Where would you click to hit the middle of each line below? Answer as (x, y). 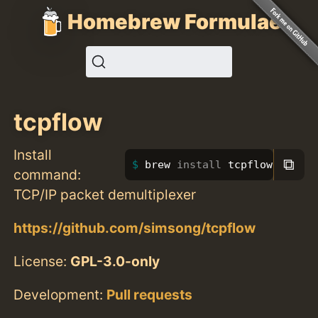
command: (48, 174)
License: (42, 261)
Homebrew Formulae (175, 21)
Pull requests (150, 295)
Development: (60, 295)
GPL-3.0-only (115, 261)
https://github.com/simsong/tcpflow (135, 227)
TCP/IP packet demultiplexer (105, 194)
